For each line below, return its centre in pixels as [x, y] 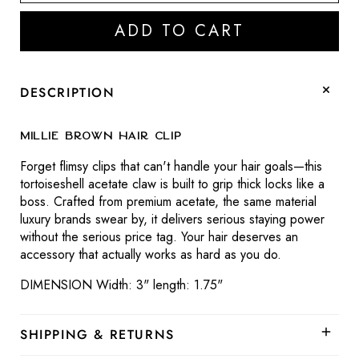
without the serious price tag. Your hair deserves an [159, 237]
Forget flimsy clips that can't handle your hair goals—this [171, 166]
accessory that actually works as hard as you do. [151, 254]
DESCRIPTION [68, 93]
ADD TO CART [179, 31]
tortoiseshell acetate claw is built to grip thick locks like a [172, 184]
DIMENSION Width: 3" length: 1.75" [121, 285]
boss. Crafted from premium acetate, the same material [168, 202]
